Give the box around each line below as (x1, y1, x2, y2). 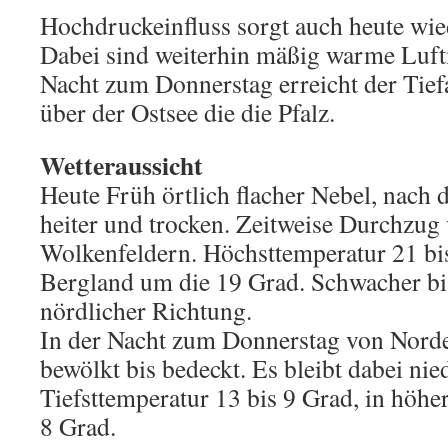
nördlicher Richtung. (40, 293, 252, 327)
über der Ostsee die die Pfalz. (40, 95, 335, 129)
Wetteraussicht (40, 146, 203, 184)
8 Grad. (40, 409, 116, 443)
